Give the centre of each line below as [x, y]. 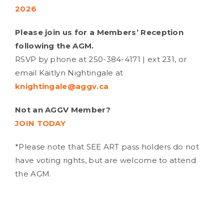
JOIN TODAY [40, 123]
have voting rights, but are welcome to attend [105, 160]
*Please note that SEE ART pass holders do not [107, 147]
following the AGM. [54, 46]
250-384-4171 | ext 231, [132, 59]
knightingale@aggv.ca [62, 86]
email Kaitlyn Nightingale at [69, 73]
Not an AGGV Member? [63, 110]
